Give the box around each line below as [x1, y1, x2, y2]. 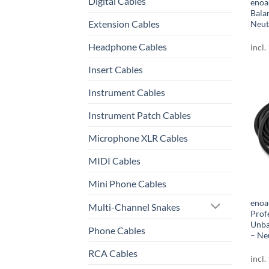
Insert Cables [88, 64, 143, 76]
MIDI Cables [88, 155, 141, 167]
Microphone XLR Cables [88, 132, 188, 144]
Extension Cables [88, 18, 160, 30]
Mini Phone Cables [88, 178, 166, 190]
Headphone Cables [88, 41, 167, 53]
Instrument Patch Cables [88, 109, 191, 121]
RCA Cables [88, 247, 138, 259]
